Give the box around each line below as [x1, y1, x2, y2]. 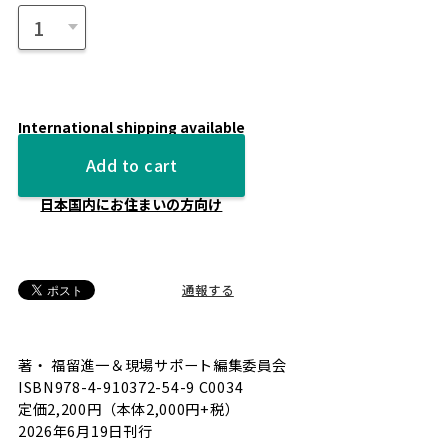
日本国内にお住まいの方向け [40, 193, 223, 214]
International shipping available [17, 117, 245, 138]
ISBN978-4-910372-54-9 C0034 [17, 376, 258, 398]
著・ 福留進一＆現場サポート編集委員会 [17, 354, 287, 376]
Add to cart [85, 153, 178, 178]
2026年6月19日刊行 [17, 420, 153, 442]
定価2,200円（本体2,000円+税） [17, 398, 240, 420]
